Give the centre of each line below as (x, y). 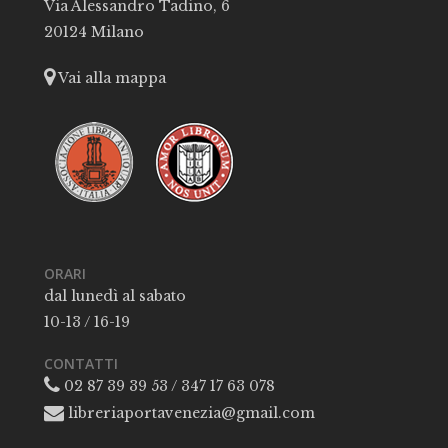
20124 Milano (94, 31)
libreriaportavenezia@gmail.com (190, 413)
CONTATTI (81, 364)
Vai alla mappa (111, 77)
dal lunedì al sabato (115, 296)
